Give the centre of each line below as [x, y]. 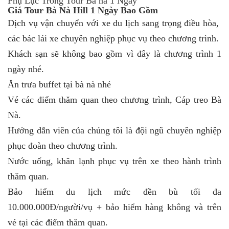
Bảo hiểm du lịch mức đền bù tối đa [114, 191]
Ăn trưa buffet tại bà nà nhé [59, 84]
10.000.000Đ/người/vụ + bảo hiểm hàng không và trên [114, 207]
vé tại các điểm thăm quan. [58, 222]
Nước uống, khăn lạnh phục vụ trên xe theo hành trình [114, 161]
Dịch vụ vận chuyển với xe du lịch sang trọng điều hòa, [114, 23]
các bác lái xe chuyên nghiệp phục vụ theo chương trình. [113, 38]
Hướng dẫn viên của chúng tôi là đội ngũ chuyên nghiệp [114, 130]
